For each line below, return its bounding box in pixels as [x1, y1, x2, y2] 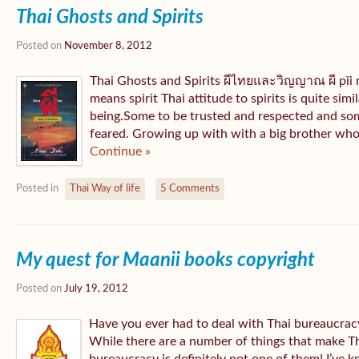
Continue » [90, 145, 151, 158]
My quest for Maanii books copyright [16, 251, 315, 270]
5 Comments [160, 184, 220, 194]
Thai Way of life [70, 184, 140, 194]
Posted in [16, 184, 61, 194]
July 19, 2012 [64, 284, 128, 294]
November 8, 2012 [64, 41, 152, 51]
